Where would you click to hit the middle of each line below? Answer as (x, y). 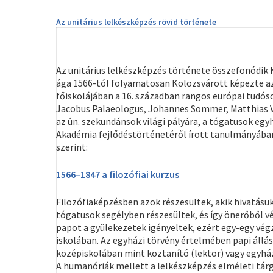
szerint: (72, 147)
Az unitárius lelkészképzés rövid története (136, 22)
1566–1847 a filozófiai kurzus (118, 174)
